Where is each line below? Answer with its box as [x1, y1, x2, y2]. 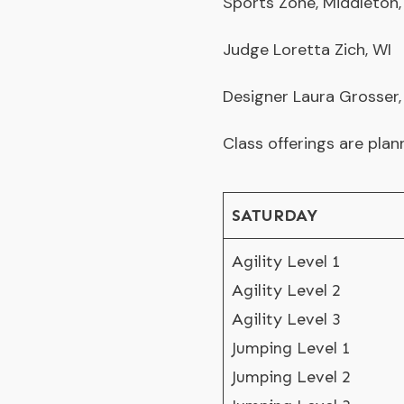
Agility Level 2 [232, 280, 341, 300]
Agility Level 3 [232, 309, 341, 329]
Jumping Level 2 [232, 367, 351, 387]
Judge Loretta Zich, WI [223, 39, 391, 60]
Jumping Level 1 [232, 338, 351, 358]
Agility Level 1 [232, 252, 341, 271]
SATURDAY [232, 206, 317, 225]
